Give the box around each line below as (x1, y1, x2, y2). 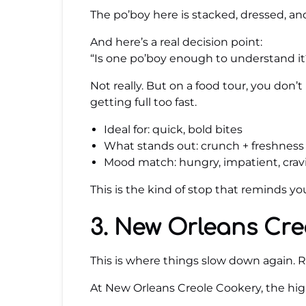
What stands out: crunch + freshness (104, 139, 304, 152)
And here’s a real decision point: (90, 36, 262, 48)
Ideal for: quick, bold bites (104, 123, 242, 136)
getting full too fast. (90, 96, 197, 109)
